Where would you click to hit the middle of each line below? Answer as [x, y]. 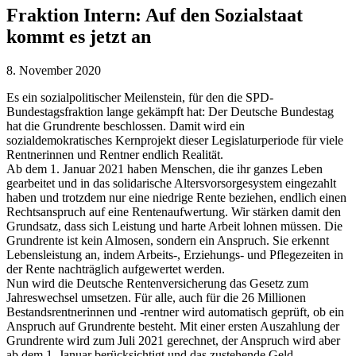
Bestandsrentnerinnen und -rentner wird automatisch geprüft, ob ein [175, 311]
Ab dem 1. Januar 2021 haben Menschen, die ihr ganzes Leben [164, 168]
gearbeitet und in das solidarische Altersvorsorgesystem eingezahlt [171, 183]
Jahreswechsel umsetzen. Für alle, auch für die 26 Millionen [156, 297]
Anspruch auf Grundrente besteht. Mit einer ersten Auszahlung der [173, 326]
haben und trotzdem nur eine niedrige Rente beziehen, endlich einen [176, 197]
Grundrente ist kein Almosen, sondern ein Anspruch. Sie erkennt [168, 240]
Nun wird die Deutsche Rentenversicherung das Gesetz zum [157, 283]
